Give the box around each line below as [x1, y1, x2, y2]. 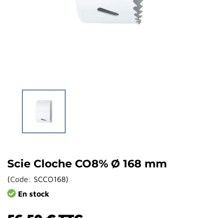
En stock [16, 189, 49, 199]
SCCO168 [34, 175, 66, 184]
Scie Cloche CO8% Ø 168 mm [7, 157, 167, 171]
